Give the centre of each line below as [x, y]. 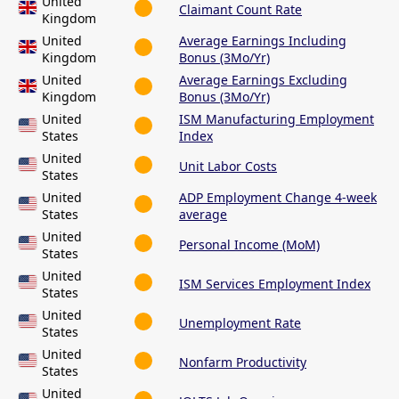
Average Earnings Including [263, 41]
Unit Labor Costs [228, 167]
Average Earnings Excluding [263, 80]
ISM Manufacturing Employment [277, 119]
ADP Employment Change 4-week [278, 198]
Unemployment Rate [240, 323]
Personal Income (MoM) [249, 245]
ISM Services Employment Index [275, 284]
